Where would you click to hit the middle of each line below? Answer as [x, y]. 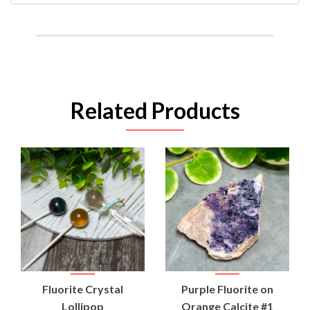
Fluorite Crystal [83, 289]
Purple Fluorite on [227, 289]
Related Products [155, 110]
